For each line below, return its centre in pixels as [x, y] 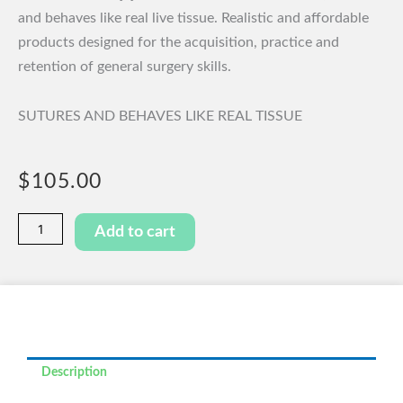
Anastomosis [54, 242]
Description [75, 372]
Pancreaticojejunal [71, 223]
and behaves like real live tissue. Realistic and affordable [193, 18]
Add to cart [135, 233]
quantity [41, 282]
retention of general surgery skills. [125, 66]
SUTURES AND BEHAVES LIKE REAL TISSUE [160, 116]
